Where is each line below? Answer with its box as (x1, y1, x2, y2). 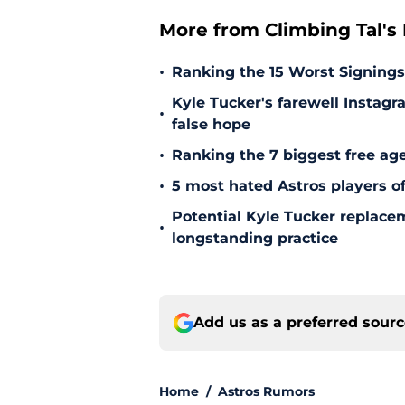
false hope (172, 116, 250, 134)
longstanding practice (172, 230, 338, 248)
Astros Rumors (218, 383, 315, 400)
